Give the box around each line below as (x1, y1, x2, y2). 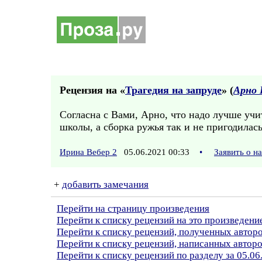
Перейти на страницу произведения (57, 203, 209, 214)
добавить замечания (62, 179, 149, 190)
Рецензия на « (60, 84, 125, 96)
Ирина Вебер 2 (60, 147, 117, 157)
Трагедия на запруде (125, 84, 222, 96)
